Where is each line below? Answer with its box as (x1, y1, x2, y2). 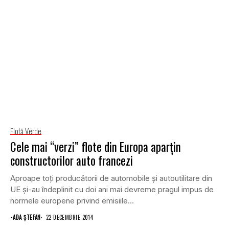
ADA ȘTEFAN (13, 213, 41, 221)
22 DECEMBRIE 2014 (45, 213, 94, 221)
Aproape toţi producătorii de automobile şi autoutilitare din (10, 173, 212, 183)
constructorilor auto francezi (10, 151, 133, 169)
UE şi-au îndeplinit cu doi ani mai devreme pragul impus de (10, 184, 214, 194)
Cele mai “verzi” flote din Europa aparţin (10, 138, 181, 155)
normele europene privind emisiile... (10, 195, 134, 205)
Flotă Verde (10, 125, 41, 136)
